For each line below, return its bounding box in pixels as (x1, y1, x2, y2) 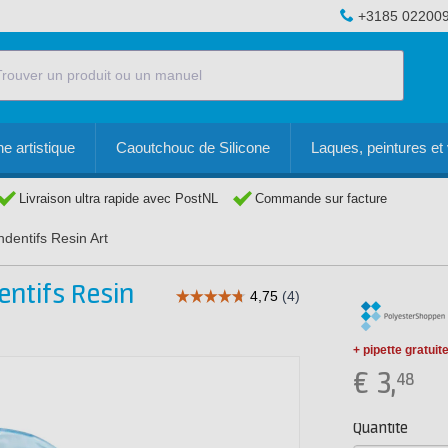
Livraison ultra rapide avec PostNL (19, 191, 218, 206)
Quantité (353, 420, 408, 437)
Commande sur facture (255, 191, 387, 206)
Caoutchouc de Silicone (116, 139, 270, 156)
